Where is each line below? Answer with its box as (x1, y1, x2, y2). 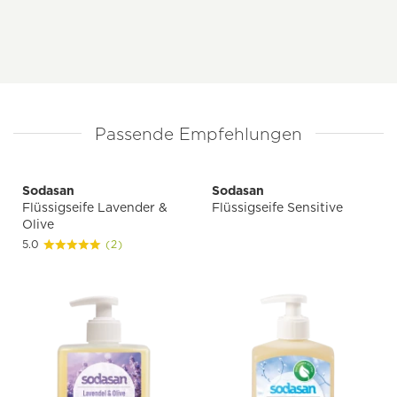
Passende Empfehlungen (95, 124, 302, 145)
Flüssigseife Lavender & (22, 200, 167, 215)
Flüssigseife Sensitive (212, 200, 343, 215)
